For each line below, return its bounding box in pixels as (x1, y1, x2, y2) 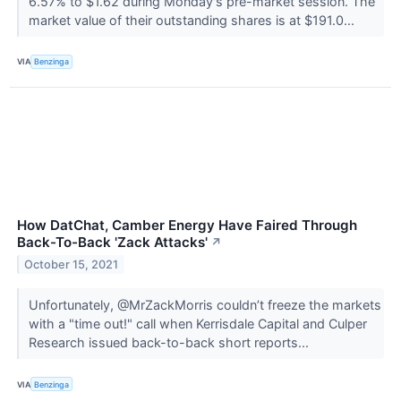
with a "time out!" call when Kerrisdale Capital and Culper (28, 315, 367, 331)
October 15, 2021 (24, 257, 119, 271)
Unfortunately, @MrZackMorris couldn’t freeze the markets (28, 296, 381, 312)
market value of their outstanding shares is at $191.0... (28, 12, 358, 28)
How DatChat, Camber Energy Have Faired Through (17, 216, 357, 234)
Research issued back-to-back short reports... (28, 334, 312, 350)
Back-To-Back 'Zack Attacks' (17, 233, 208, 251)
